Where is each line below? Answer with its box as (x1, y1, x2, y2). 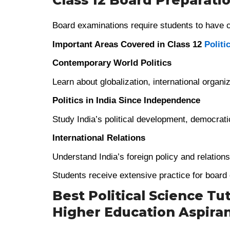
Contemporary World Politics (52, 58, 171, 68)
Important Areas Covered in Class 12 (52, 39, 204, 49)
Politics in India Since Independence (52, 95, 200, 105)
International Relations (52, 133, 145, 143)
